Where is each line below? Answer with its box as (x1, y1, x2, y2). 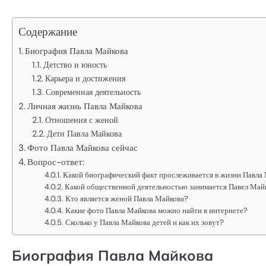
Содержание (18, 24, 77, 39)
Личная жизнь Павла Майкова (27, 100, 143, 112)
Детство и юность (43, 59, 107, 70)
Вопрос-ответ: (27, 156, 85, 168)
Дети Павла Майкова (46, 128, 122, 139)
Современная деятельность (45, 86, 141, 97)
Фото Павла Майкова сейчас (27, 141, 138, 154)
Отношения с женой (45, 114, 118, 125)
